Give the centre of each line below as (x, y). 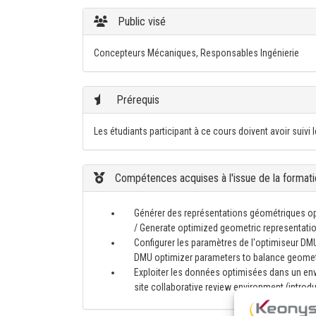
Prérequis (136, 100)
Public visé (140, 22)
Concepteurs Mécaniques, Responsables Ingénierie (196, 53)
